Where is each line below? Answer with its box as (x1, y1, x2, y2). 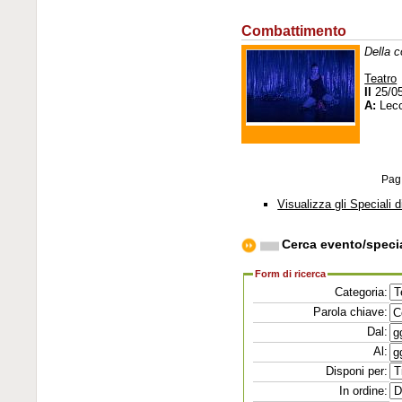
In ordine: (338, 383, 388, 398)
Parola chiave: (312, 304, 388, 319)
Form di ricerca (255, 268, 327, 280)
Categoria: (334, 284, 388, 299)
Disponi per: (325, 363, 388, 378)
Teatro (364, 72, 398, 85)
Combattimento (241, 22, 347, 39)
